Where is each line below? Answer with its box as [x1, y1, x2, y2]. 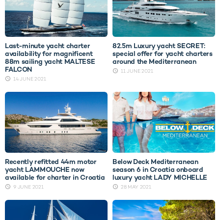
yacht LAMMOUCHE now [5, 165, 84, 174]
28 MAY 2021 [121, 184, 151, 191]
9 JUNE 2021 [13, 184, 44, 191]
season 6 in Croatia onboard [112, 165, 203, 174]
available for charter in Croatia [5, 173, 105, 182]
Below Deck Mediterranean [112, 157, 198, 166]
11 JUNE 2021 [121, 68, 153, 75]
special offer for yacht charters [112, 49, 213, 58]
